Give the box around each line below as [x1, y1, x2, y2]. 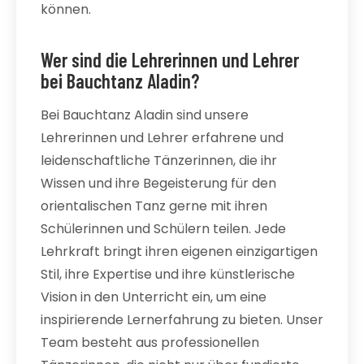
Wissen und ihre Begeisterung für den [41, 174, 276, 193]
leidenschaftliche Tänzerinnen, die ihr [41, 151, 277, 170]
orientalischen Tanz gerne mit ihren [41, 197, 267, 215]
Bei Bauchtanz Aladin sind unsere [41, 106, 249, 124]
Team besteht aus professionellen [41, 333, 259, 352]
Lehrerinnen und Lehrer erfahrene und [41, 128, 284, 147]
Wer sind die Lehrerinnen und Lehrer [41, 48, 299, 71]
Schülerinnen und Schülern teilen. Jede [41, 219, 286, 238]
